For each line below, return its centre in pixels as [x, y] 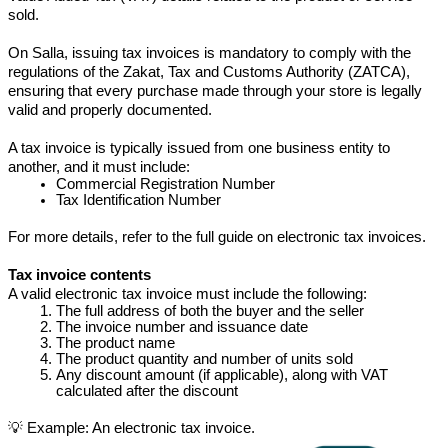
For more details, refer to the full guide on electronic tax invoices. [217, 236]
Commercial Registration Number [165, 183]
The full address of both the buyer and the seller [210, 310]
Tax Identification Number [138, 199]
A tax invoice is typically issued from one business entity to [199, 147]
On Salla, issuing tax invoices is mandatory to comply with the [209, 52]
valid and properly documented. [110, 109]
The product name [115, 342]
